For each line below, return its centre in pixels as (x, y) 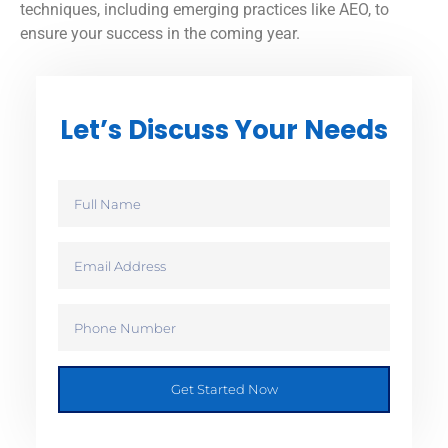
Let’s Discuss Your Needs (224, 129)
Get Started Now (224, 389)
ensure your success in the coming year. (160, 34)
